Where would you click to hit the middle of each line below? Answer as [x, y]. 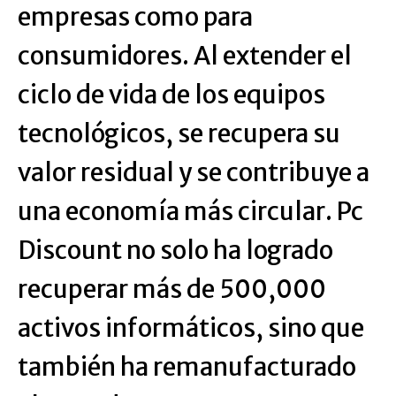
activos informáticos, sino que [191, 328]
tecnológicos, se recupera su [179, 133]
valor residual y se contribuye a [194, 172]
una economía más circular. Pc [190, 211]
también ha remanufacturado [187, 367]
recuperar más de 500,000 [172, 289]
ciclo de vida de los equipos [171, 95]
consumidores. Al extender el [185, 56]
